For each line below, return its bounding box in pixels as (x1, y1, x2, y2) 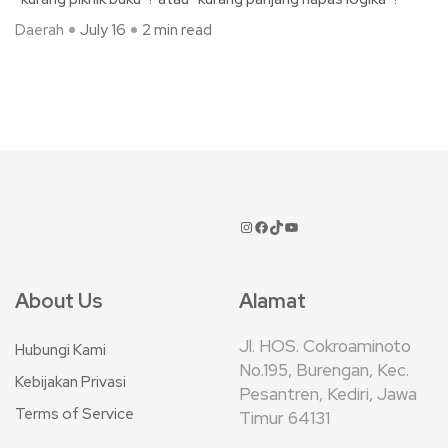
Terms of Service (15, 404, 134, 424)
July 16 (80, 20, 126, 40)
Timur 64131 (239, 407, 330, 429)
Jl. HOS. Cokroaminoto (239, 335, 411, 357)
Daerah (15, 20, 64, 40)
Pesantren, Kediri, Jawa (239, 383, 417, 405)
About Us (15, 288, 103, 314)
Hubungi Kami (15, 340, 106, 360)
